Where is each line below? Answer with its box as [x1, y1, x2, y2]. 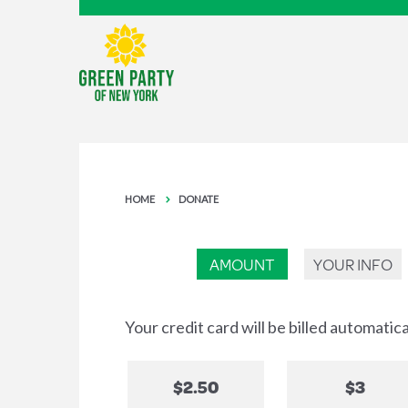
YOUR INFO [312, 251, 393, 276]
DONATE [178, 192, 219, 205]
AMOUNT [209, 251, 275, 276]
